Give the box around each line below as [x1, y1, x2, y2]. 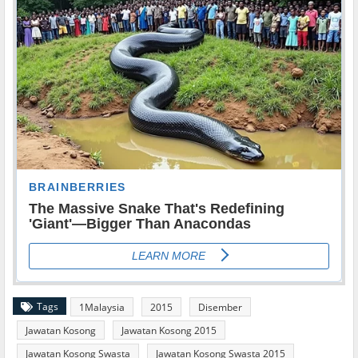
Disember [198, 300, 242, 314]
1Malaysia [79, 300, 125, 314]
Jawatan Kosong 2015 [121, 323, 217, 337]
